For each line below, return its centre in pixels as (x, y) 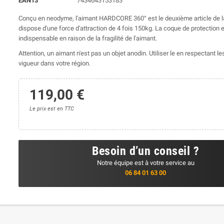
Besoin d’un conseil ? (146, 151)
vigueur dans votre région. (55, 63)
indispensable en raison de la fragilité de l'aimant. (88, 38)
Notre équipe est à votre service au (145, 163)
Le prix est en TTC (51, 109)
